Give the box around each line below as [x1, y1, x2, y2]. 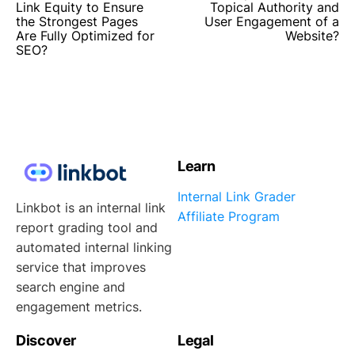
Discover [16, 332, 77, 349]
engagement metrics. [16, 299, 142, 315]
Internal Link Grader [177, 189, 296, 204]
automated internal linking [16, 239, 172, 255]
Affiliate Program [177, 208, 280, 224]
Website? [285, 27, 339, 44]
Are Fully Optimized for [16, 27, 155, 44]
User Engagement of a [204, 13, 339, 29]
